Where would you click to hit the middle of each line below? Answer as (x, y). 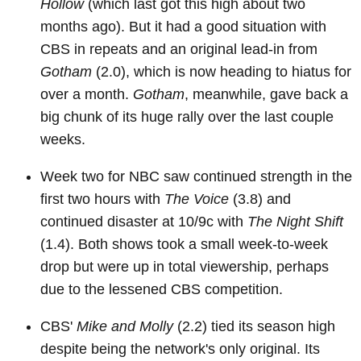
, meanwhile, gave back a (266, 95)
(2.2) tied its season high (254, 327)
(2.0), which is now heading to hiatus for (222, 72)
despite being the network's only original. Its (180, 349)
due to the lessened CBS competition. (162, 290)
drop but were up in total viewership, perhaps (185, 267)
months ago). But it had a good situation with (183, 27)
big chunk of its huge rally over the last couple (187, 117)
